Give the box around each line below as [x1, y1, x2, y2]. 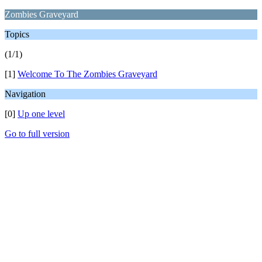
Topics [5, 29, 29, 39]
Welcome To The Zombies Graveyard [18, 69, 157, 79]
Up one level [18, 109, 65, 119]
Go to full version [5, 129, 70, 139]
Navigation [5, 89, 46, 99]
